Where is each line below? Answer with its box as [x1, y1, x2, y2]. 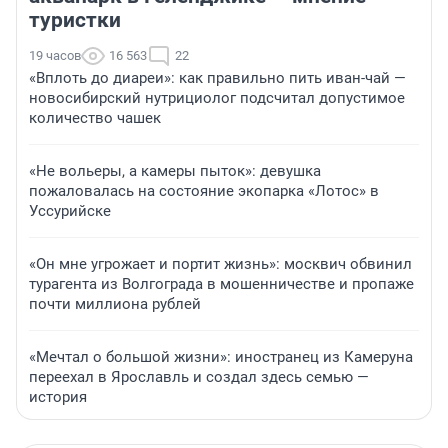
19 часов [29, 47, 81, 63]
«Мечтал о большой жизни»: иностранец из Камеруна [29, 347, 413, 366]
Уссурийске [29, 201, 111, 220]
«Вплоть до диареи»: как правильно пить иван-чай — [29, 68, 406, 87]
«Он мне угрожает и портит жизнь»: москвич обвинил [29, 254, 412, 273]
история [29, 387, 87, 406]
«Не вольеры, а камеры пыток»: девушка [29, 161, 321, 180]
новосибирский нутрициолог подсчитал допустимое [29, 88, 405, 107]
